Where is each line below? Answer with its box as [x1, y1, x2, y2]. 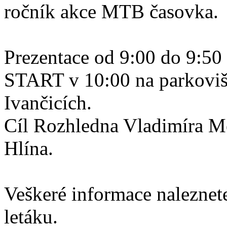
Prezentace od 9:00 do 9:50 [4, 46, 222, 68]
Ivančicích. [4, 92, 92, 113]
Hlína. [4, 137, 53, 159]
